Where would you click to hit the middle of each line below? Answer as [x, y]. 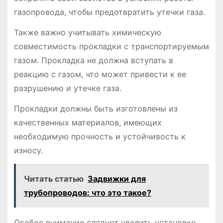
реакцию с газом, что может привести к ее [100, 74]
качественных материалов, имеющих [88, 122]
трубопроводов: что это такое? [87, 192]
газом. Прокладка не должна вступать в [93, 60]
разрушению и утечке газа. [67, 88]
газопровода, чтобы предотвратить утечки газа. [109, 12]
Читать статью [54, 178]
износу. [28, 150]
